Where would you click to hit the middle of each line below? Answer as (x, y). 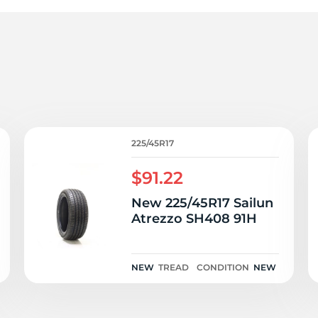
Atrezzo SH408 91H (194, 219)
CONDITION (223, 267)
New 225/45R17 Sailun (202, 203)
